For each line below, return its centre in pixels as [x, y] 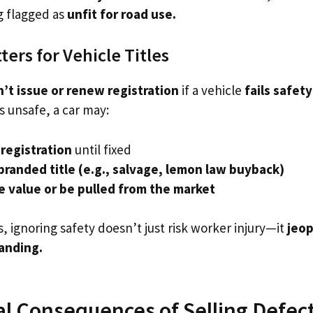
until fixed [102, 149]
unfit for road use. [122, 14]
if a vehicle [212, 90]
